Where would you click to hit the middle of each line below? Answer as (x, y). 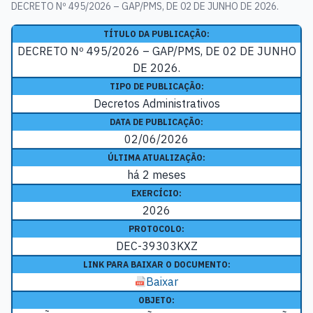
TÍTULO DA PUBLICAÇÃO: (156, 34)
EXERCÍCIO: (156, 194)
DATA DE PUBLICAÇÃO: (156, 122)
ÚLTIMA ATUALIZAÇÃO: (156, 158)
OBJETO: (156, 300)
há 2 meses (156, 175)
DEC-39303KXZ (156, 246)
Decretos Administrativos (156, 104)
